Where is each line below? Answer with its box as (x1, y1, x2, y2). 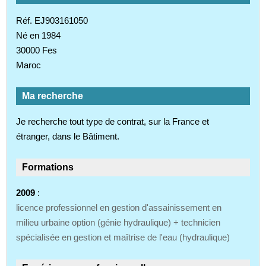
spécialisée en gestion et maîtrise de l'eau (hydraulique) (16, 232, 230, 242)
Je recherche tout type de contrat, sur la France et (16, 116, 210, 126)
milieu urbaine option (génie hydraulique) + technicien (16, 217, 221, 227)
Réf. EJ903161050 (16, 15, 88, 26)
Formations (22, 161, 74, 172)
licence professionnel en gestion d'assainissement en (16, 202, 222, 213)
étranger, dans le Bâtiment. (16, 131, 120, 141)
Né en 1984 (16, 30, 61, 40)
